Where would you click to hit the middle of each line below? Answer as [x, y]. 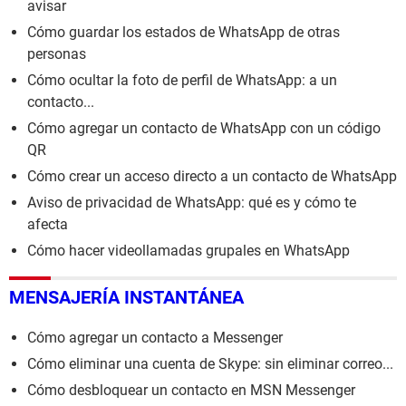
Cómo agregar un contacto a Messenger [155, 338]
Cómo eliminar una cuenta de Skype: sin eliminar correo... [210, 364]
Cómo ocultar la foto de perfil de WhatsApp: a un [182, 80]
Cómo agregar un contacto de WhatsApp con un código [204, 128]
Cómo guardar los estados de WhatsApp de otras [184, 32]
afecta [48, 224]
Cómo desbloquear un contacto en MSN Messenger [191, 391]
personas [57, 53]
